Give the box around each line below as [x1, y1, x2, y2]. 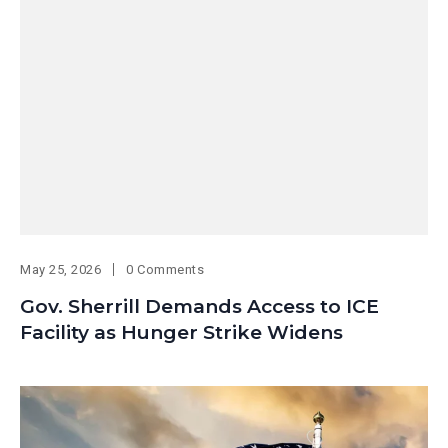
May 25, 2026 [20, 262, 102, 278]
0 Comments [126, 262, 205, 278]
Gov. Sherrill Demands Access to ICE [20, 295, 379, 319]
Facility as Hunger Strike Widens [20, 321, 343, 345]
